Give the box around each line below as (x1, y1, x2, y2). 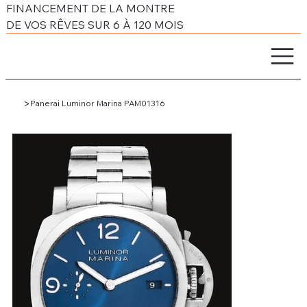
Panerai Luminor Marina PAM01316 (29, 97, 165, 108)
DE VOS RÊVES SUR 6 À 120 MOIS (6, 18, 184, 32)
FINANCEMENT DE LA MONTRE (6, 1, 175, 15)
